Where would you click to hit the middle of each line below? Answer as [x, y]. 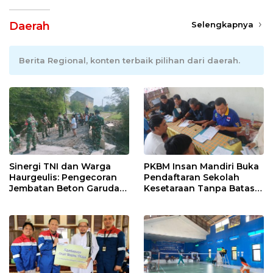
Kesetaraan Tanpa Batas [199, 189]
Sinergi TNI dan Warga [60, 167]
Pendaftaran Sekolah [192, 178]
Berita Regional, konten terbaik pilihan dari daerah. [129, 61]
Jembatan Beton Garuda [64, 189]
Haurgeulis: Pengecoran [63, 178]
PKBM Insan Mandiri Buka [201, 167]
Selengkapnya [224, 25]
